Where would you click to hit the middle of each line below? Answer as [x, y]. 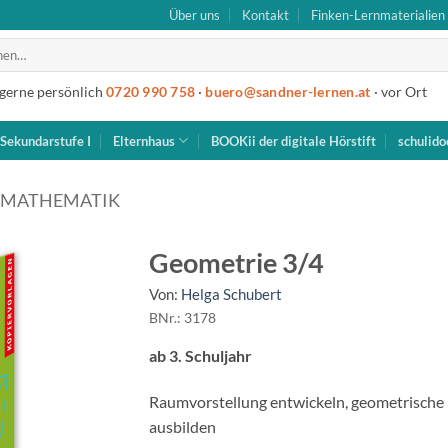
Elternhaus [144, 140]
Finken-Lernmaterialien [378, 15]
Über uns [194, 15]
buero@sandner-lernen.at [288, 91]
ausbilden [182, 426]
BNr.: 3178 [182, 317]
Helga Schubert [231, 294]
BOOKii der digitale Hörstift [293, 140]
